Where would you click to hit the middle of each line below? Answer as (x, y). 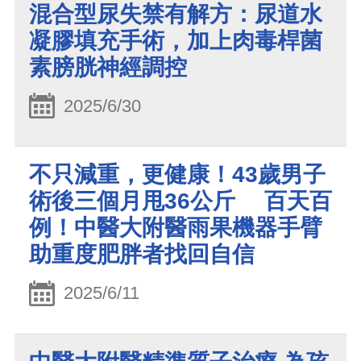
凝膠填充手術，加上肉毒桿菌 (176, 40)
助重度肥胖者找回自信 (142, 255)
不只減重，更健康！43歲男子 (177, 175)
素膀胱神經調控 (108, 67)
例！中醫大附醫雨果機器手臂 (176, 228)
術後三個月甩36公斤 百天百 (180, 201)
